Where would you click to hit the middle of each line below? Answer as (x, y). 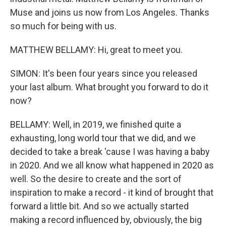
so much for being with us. (63, 26)
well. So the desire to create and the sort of (96, 179)
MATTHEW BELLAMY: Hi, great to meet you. (96, 50)
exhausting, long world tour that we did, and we (103, 138)
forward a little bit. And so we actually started (99, 206)
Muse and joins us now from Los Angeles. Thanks (110, 12)
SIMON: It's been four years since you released (104, 73)
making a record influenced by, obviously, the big (106, 220)
